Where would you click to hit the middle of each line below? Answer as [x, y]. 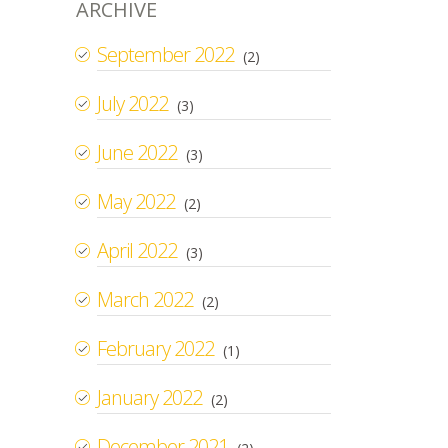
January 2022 [149, 397]
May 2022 [136, 201]
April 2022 [137, 250]
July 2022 [132, 103]
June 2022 [137, 152]
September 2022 [165, 54]
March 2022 [145, 299]
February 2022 [155, 348]
